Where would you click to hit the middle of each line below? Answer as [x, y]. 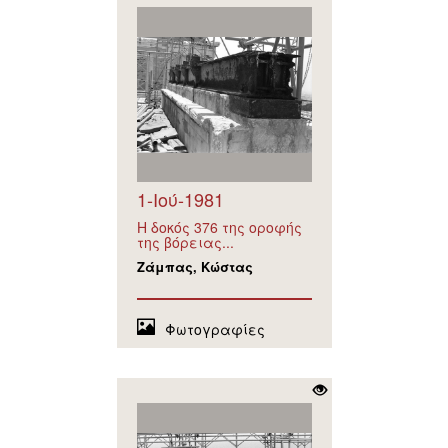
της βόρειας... [185, 242]
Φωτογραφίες [214, 329]
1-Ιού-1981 [180, 199]
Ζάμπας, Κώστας [194, 267]
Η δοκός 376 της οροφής [219, 227]
